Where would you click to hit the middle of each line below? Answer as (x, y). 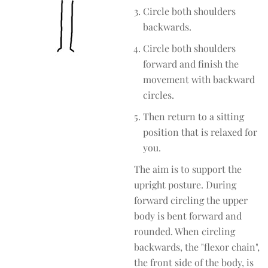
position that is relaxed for (200, 132)
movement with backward (199, 79)
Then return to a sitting (194, 116)
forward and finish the (191, 64)
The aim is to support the (188, 169)
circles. (159, 95)
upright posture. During (185, 185)
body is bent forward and (188, 216)
